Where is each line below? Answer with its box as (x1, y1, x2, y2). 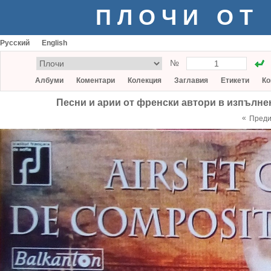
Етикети (221, 76, 249, 85)
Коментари (76, 76, 115, 85)
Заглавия (174, 76, 208, 85)
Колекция (128, 76, 162, 85)
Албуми (35, 76, 64, 85)
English (42, 39, 67, 47)
